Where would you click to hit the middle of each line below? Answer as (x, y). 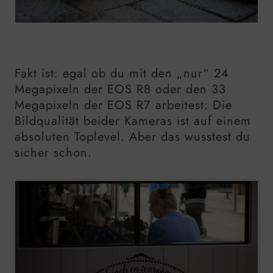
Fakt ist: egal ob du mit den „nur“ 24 (122, 73)
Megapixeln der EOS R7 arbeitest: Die (123, 105)
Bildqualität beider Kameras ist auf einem (133, 121)
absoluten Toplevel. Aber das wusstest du (133, 136)
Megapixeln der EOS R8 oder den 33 (120, 89)
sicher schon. (53, 152)
